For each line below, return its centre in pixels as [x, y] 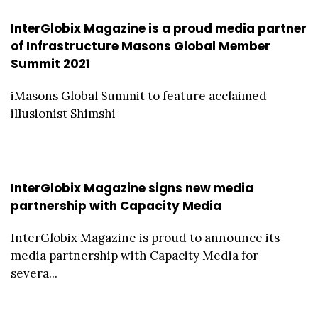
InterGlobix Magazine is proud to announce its [145, 237]
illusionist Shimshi [63, 113]
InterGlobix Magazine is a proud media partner [159, 28]
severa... [34, 273]
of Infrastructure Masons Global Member [141, 46]
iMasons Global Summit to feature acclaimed [139, 95]
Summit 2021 [50, 64]
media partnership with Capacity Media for [135, 255]
